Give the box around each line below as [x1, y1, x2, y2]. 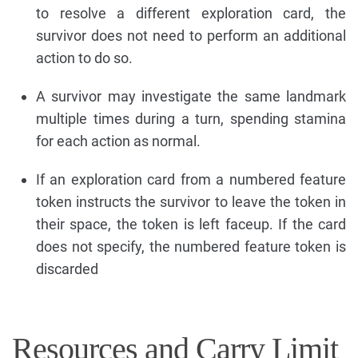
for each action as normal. [36, 132, 201, 149]
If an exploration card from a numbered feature [36, 170, 346, 188]
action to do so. [36, 49, 133, 66]
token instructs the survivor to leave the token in [36, 193, 346, 210]
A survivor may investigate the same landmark [36, 87, 346, 105]
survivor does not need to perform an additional [36, 26, 346, 44]
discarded [36, 260, 98, 277]
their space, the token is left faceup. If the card [36, 215, 346, 233]
